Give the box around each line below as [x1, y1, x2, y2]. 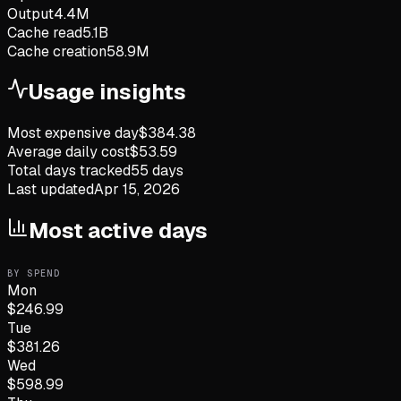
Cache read [7, 22, 82, 42]
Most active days [29, 217, 208, 245]
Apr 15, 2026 [94, 180, 180, 200]
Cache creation [7, 41, 107, 61]
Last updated [7, 180, 94, 200]
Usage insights [29, 78, 186, 107]
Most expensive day [7, 124, 139, 143]
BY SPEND [7, 268, 61, 280]
